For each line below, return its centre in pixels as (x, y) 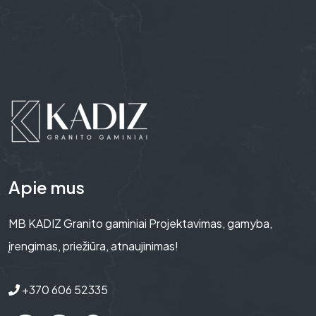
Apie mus (47, 187)
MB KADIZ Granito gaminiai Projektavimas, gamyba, (140, 224)
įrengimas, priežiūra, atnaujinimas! (93, 246)
